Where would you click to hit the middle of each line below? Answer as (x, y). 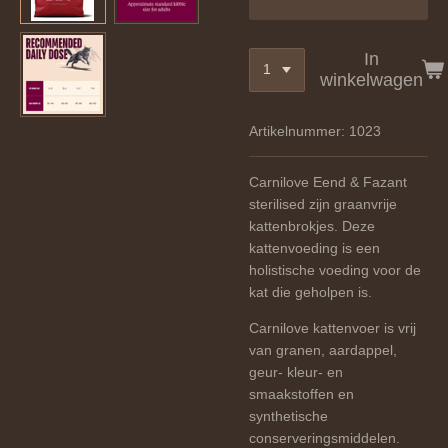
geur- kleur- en (296, 371)
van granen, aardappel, (323, 349)
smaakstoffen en (301, 393)
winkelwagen (371, 79)
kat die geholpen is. (312, 291)
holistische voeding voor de (335, 269)
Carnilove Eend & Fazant (328, 181)
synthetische (288, 415)
